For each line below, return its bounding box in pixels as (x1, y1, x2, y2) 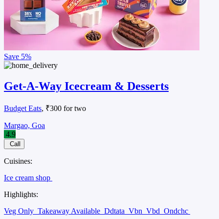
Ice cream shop (4, 173, 52, 182)
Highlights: (4, 190, 38, 198)
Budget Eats (4, 104, 42, 112)
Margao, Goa (4, 121, 45, 130)
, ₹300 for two (42, 104, 86, 112)
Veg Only (4, 206, 36, 215)
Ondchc (164, 206, 190, 215)
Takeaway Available (38, 206, 102, 215)
